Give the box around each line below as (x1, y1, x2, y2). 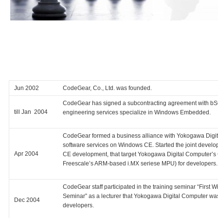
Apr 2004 (14, 150, 38, 157)
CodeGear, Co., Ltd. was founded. (63, 84, 152, 91)
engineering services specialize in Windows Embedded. (63, 109, 211, 116)
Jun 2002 (14, 84, 39, 91)
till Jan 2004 (14, 108, 48, 115)
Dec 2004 (14, 196, 40, 203)
